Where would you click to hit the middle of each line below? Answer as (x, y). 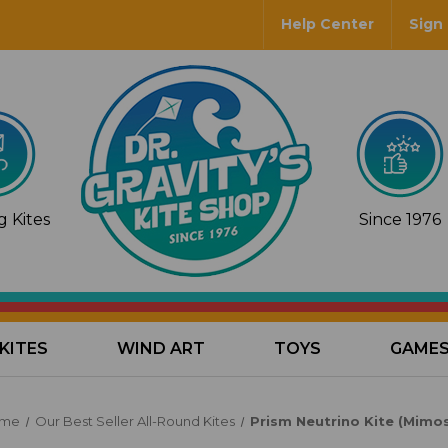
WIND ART (161, 348)
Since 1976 (399, 219)
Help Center (327, 24)
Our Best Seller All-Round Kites (135, 421)
